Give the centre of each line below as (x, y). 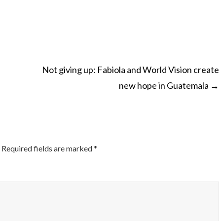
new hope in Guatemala (165, 85)
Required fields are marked (48, 148)
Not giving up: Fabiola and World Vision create (130, 70)
